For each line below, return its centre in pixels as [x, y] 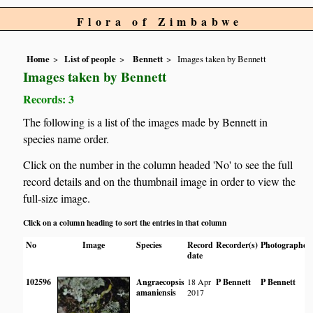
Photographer [286, 245]
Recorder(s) [237, 245]
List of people [90, 59]
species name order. [66, 138]
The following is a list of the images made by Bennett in [146, 122]
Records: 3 [49, 99]
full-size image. [57, 198]
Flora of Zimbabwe [160, 21]
